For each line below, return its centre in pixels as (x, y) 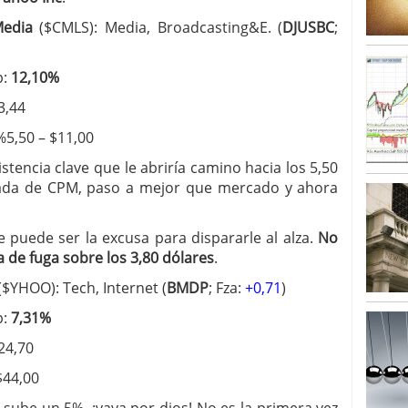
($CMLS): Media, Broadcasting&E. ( (161, 27)
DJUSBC (309, 27)
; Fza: (227, 288)
